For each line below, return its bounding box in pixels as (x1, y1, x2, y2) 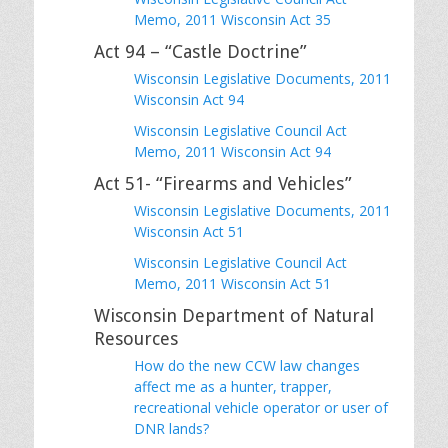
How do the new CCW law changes (134, 355, 360, 375)
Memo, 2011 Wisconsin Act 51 (134, 273, 331, 293)
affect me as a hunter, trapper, (134, 376, 332, 396)
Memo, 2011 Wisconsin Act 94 (134, 141, 331, 161)
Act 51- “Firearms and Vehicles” (94, 172, 352, 194)
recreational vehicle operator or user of (134, 397, 388, 417)
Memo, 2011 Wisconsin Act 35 (134, 9, 331, 29)
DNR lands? (134, 418, 209, 438)
